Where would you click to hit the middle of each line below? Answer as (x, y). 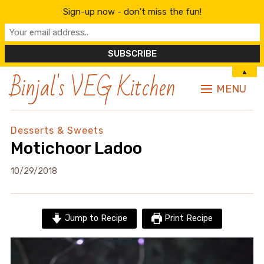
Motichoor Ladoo (76, 148)
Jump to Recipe (95, 218)
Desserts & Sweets (57, 131)
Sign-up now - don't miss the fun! (132, 12)
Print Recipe (188, 218)
